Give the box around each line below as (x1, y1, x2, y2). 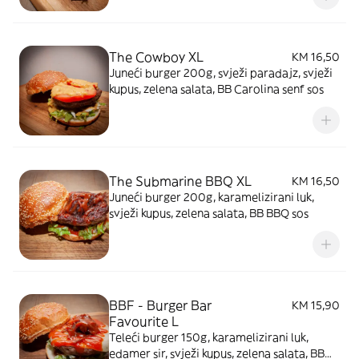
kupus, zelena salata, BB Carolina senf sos (109, 82, 324, 96)
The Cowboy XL (109, 49, 204, 65)
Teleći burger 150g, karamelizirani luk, (109, 330, 309, 345)
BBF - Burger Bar (109, 297, 212, 313)
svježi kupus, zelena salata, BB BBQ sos (109, 206, 309, 220)
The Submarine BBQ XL (109, 173, 252, 189)
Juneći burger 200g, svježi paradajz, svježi (109, 66, 333, 80)
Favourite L (109, 313, 179, 329)
